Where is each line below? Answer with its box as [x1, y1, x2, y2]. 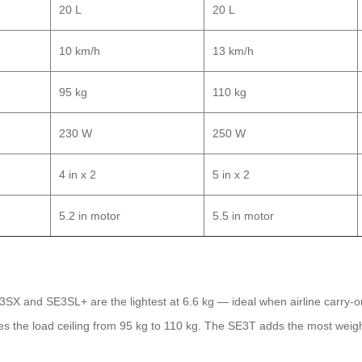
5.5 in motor [213, 209, 274, 223]
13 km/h [213, 44, 254, 58]
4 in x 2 [59, 168, 96, 182]
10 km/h [59, 44, 100, 58]
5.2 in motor [59, 209, 120, 223]
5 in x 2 [213, 168, 250, 182]
